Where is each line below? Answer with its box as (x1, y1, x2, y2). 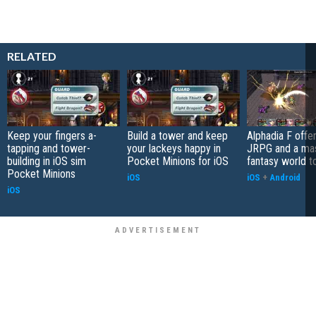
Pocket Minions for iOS (127, 154, 229, 168)
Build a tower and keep (127, 128, 228, 142)
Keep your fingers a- (7, 128, 97, 142)
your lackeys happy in (127, 141, 221, 155)
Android (269, 171, 300, 183)
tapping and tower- (7, 141, 90, 155)
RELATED (7, 49, 56, 63)
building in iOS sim (7, 154, 86, 168)
